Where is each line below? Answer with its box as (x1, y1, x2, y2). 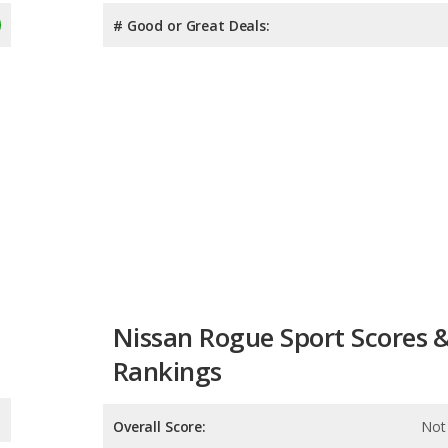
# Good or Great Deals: (113, 15, 270, 35)
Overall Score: (113, 326, 207, 346)
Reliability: (113, 370, 186, 390)
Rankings (113, 262, 222, 299)
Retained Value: (113, 414, 221, 434)
